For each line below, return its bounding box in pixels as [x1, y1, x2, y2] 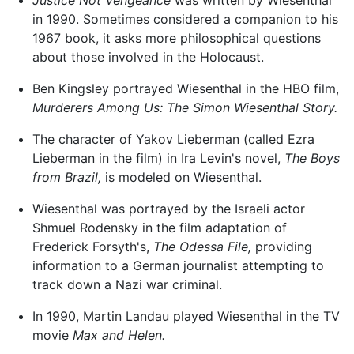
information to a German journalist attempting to [32, 257, 324, 273]
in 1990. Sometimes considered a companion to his [32, 10, 338, 27]
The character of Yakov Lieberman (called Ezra [32, 130, 314, 147]
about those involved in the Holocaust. [32, 48, 264, 65]
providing [250, 238, 312, 254]
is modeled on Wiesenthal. [100, 168, 262, 185]
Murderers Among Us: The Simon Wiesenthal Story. [32, 99, 337, 115]
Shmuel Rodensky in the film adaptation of [32, 219, 287, 235]
